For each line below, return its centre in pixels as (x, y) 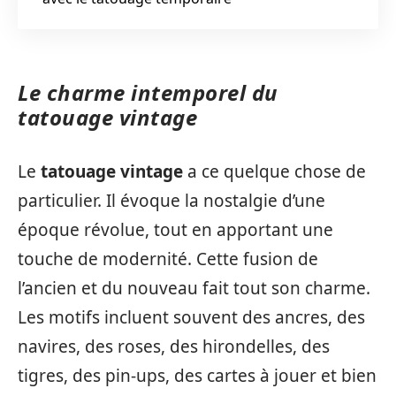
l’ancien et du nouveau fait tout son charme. (194, 288)
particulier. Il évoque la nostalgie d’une (171, 200)
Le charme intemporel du (148, 92)
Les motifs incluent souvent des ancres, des (191, 317)
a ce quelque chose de (274, 171)
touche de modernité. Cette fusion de (168, 259)
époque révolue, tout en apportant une (175, 229)
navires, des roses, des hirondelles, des (174, 346)
